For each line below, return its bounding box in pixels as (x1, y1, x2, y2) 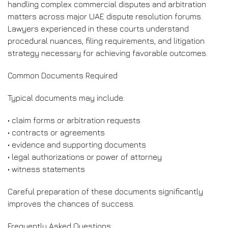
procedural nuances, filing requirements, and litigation (8, 36, 205, 45)
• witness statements (8, 164, 85, 174)
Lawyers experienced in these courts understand (8, 24, 189, 33)
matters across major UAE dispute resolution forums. (8, 12, 203, 21)
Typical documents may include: (8, 93, 125, 102)
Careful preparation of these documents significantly (8, 187, 203, 196)
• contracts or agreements (8, 128, 105, 137)
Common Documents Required (8, 71, 118, 80)
